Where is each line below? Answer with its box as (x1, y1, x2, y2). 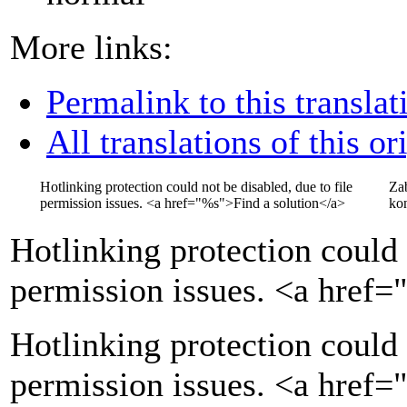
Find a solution (233, 195, 319, 212)
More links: (10, 27, 173, 66)
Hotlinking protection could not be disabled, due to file (40, 179, 352, 195)
